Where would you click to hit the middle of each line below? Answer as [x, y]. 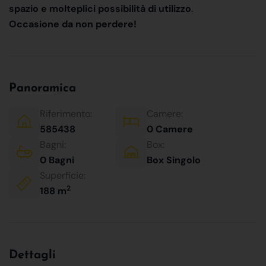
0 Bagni [57, 160]
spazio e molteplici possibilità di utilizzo [100, 8]
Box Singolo [174, 160]
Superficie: [63, 175]
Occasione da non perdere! [73, 24]
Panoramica [42, 88]
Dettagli [32, 255]
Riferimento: [66, 113]
